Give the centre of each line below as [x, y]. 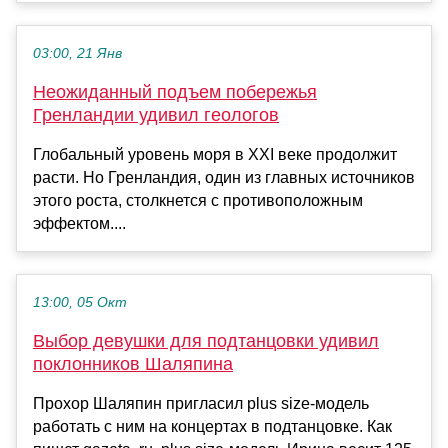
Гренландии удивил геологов [156, 115]
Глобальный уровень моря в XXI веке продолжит [215, 155]
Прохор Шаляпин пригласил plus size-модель [201, 404]
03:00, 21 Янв [77, 54]
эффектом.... [79, 224]
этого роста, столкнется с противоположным [198, 201]
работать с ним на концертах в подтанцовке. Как [212, 427]
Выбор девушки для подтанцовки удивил [206, 341]
